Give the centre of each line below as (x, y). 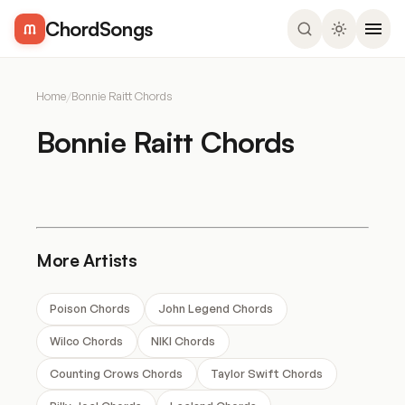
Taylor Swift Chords (267, 373)
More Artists (87, 260)
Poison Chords (90, 309)
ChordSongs (99, 28)
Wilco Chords (87, 341)
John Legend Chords (216, 309)
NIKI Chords (184, 341)
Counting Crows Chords (117, 373)
